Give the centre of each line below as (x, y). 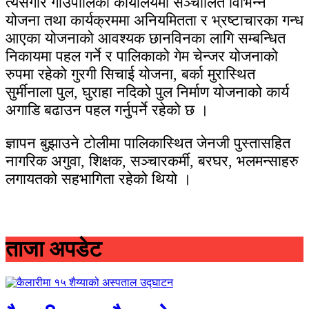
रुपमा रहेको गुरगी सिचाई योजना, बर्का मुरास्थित (130, 74)
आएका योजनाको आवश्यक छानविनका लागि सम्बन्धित (146, 38)
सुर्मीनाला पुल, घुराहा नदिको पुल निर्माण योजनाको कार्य (147, 92)
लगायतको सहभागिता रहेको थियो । (99, 179)
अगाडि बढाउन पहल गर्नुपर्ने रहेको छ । (107, 110)
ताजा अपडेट (53, 249)
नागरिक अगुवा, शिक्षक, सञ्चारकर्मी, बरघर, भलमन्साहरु (152, 161)
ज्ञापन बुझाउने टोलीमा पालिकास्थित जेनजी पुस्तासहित (148, 143)
